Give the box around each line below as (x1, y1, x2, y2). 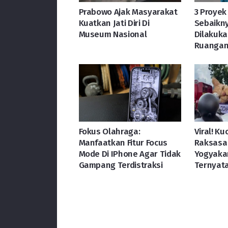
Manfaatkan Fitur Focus (78, 137, 168, 148)
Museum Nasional (78, 28, 147, 40)
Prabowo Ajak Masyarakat (78, 6, 178, 17)
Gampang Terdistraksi (78, 159, 163, 170)
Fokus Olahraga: (78, 126, 140, 137)
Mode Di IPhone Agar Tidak (78, 148, 181, 159)
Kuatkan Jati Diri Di (78, 17, 150, 28)
